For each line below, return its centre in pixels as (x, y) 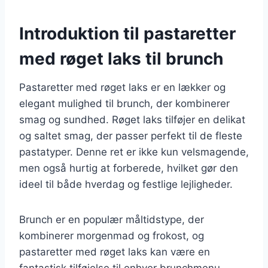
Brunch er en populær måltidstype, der (112, 219)
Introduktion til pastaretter (127, 33)
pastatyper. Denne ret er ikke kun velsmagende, (134, 152)
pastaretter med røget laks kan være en (115, 252)
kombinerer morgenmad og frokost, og (112, 235)
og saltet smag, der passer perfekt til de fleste (131, 135)
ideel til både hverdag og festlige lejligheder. (126, 184)
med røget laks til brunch (121, 58)
